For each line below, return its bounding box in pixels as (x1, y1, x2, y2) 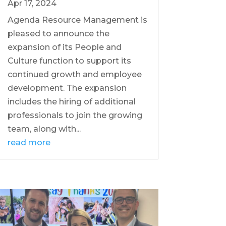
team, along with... (7, 124, 81, 134)
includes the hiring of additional (7, 97, 136, 107)
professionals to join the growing (7, 110, 142, 121)
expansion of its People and (7, 42, 122, 52)
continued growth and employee (7, 70, 142, 80)
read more (7, 138, 50, 148)
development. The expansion (7, 83, 127, 93)
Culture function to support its (7, 56, 131, 66)
